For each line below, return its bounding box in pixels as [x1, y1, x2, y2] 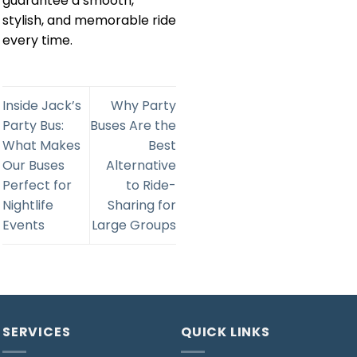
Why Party [111, 96, 176, 116]
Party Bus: [2, 116, 64, 135]
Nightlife [2, 196, 53, 215]
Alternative [106, 156, 176, 175]
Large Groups [92, 216, 176, 235]
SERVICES [2, 323, 71, 342]
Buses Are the [90, 116, 176, 135]
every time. [2, 31, 73, 50]
